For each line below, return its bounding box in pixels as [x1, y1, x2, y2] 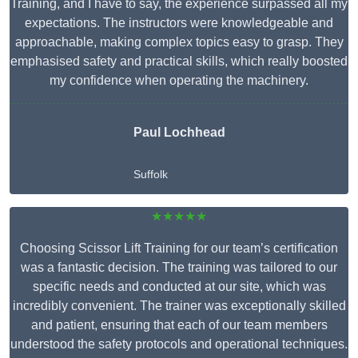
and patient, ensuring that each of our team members [30, 318, 328, 332]
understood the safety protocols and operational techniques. [10, 337, 348, 352]
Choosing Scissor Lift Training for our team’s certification [20, 241, 338, 256]
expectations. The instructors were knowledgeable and [25, 16, 333, 30]
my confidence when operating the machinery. [50, 74, 308, 88]
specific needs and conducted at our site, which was [32, 280, 326, 294]
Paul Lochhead [133, 125, 225, 140]
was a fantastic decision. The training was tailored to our [21, 261, 337, 275]
